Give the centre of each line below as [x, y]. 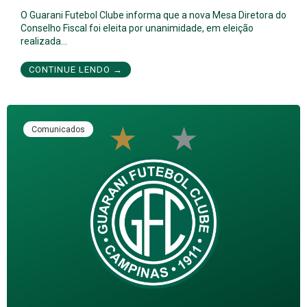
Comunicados [58, 129]
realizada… [44, 41]
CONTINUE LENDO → [76, 69]
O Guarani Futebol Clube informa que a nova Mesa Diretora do [153, 15]
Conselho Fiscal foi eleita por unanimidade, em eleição [137, 28]
